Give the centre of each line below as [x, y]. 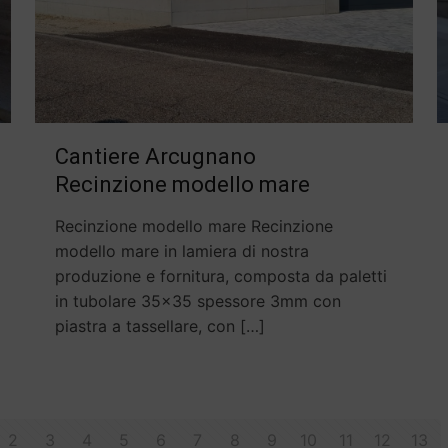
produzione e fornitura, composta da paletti [220, 276]
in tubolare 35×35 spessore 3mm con [197, 301]
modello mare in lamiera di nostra [181, 251]
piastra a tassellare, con [144, 326]
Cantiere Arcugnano [155, 157]
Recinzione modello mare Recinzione [193, 226]
